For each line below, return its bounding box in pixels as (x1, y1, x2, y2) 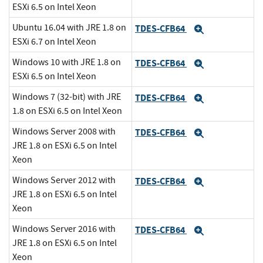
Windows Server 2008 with (12, 126, 116, 138)
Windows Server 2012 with (12, 174, 116, 187)
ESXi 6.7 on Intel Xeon (12, 36, 96, 48)
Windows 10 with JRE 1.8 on (12, 56, 121, 69)
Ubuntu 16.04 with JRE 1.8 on (12, 22, 126, 34)
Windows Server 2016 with (12, 223, 116, 235)
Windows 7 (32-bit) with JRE (12, 91, 121, 103)
